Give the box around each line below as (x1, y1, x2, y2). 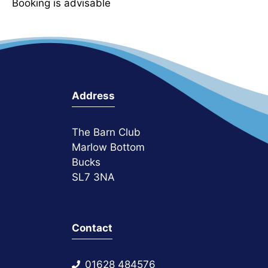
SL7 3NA (72, 170, 115, 183)
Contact (72, 221, 112, 234)
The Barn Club (72, 126, 141, 138)
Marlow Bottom (72, 141, 145, 153)
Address (72, 89, 115, 102)
